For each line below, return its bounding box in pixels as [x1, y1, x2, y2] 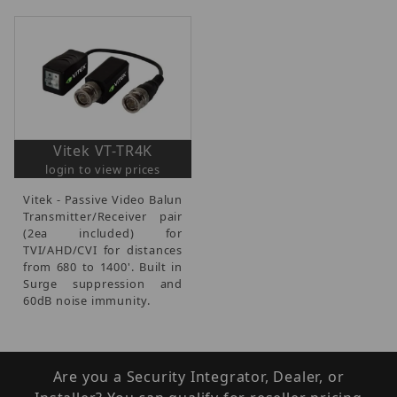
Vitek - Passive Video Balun [23, 191, 183, 207]
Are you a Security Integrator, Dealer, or [52, 367, 345, 386]
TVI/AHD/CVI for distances [23, 241, 183, 258]
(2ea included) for [23, 224, 183, 241]
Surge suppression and [23, 275, 183, 292]
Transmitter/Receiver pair [23, 207, 183, 224]
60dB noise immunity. [23, 292, 152, 308]
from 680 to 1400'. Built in [23, 258, 183, 275]
